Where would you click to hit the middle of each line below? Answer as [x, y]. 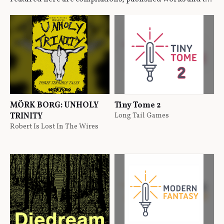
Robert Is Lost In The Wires [54, 126]
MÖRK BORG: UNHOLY [54, 105]
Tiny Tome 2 [137, 105]
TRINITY [26, 116]
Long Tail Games [142, 115]
